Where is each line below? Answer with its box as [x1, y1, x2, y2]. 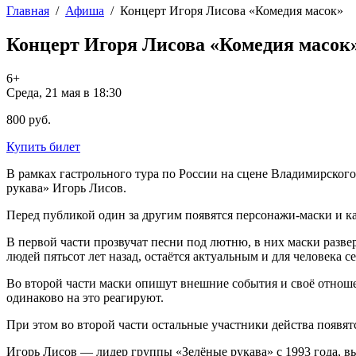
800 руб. [6, 112, 51, 126]
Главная [6, 4, 49, 17]
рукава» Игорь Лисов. [6, 180, 126, 195]
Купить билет [6, 139, 80, 153]
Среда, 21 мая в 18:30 [6, 85, 122, 99]
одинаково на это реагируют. [6, 290, 164, 304]
